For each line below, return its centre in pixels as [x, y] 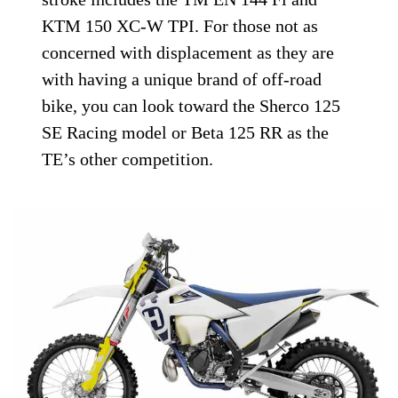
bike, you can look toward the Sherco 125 [191, 106]
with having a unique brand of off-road [182, 79]
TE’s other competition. [128, 159]
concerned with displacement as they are [188, 52]
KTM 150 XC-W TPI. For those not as [180, 26]
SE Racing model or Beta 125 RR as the [186, 132]
